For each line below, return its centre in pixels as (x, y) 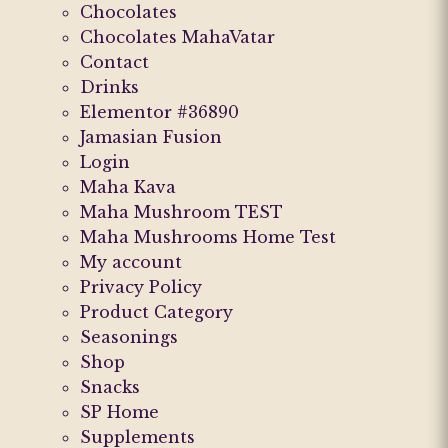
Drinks (109, 86)
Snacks (110, 386)
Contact (114, 61)
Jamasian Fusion (151, 136)
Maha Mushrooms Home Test (208, 236)
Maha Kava (128, 186)
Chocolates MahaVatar (177, 36)
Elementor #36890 (159, 111)
